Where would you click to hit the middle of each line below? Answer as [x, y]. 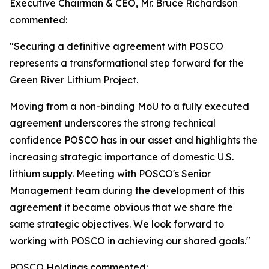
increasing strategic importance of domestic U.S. [122, 157]
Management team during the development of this [127, 190]
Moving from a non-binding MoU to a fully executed [129, 106]
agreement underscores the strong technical [113, 123]
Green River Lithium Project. [74, 80]
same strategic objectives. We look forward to [117, 224]
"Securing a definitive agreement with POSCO [116, 46]
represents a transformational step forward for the [127, 63]
